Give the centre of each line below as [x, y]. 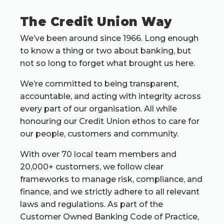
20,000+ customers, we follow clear [92, 167]
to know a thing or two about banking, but [105, 51]
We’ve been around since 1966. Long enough [109, 38]
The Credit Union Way [96, 22]
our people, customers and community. [99, 134]
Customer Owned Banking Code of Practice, [109, 217]
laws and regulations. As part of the [91, 204]
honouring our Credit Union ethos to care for [110, 121]
